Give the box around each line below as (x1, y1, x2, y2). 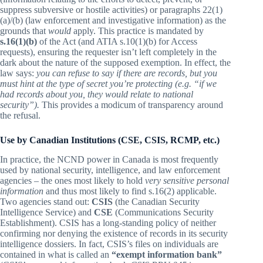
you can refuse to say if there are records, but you (36, 68, 217, 79)
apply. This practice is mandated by (71, 26, 204, 36)
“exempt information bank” (112, 249, 222, 260)
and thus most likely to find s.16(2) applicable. (43, 186, 217, 197)
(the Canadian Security (113, 197, 200, 207)
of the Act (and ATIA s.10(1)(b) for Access (37, 36, 197, 47)
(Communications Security (113, 207, 214, 218)
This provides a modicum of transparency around (39, 100, 223, 110)
